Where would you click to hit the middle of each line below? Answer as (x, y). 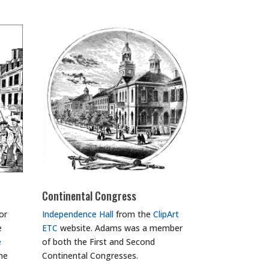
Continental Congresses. (90, 255)
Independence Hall (78, 214)
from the (134, 214)
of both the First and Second (99, 241)
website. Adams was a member (120, 228)
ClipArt (166, 214)
